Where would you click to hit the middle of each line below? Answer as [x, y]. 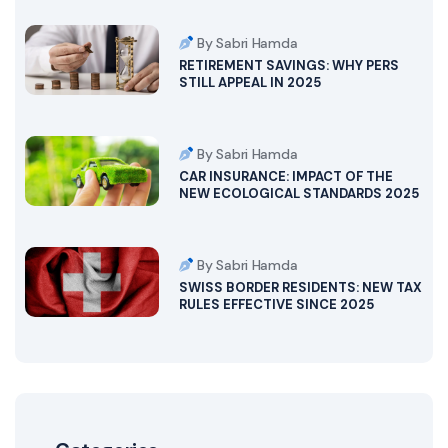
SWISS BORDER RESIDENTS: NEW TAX [300, 287]
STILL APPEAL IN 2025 [249, 82]
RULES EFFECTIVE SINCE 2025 [276, 304]
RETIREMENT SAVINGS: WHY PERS [288, 65]
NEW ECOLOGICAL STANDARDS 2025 [298, 193]
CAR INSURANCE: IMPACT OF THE [285, 176]
